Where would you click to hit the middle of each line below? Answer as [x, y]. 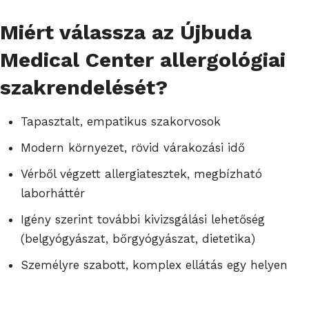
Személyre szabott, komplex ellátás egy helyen [154, 265]
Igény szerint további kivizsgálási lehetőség [143, 219]
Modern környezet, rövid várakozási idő [133, 147]
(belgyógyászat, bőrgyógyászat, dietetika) [138, 238]
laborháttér [53, 193]
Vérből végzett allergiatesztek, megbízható [141, 173]
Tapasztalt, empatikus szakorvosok [121, 121]
